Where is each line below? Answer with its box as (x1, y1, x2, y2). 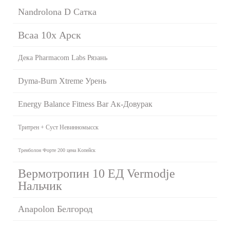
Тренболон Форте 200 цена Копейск (18, 147, 95, 153)
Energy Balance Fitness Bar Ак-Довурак (18, 99, 152, 108)
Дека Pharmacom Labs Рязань (18, 53, 107, 62)
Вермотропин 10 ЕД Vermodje (18, 166, 175, 180)
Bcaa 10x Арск (18, 29, 81, 41)
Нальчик (18, 179, 62, 193)
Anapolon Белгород (18, 203, 92, 214)
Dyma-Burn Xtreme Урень (18, 76, 106, 85)
